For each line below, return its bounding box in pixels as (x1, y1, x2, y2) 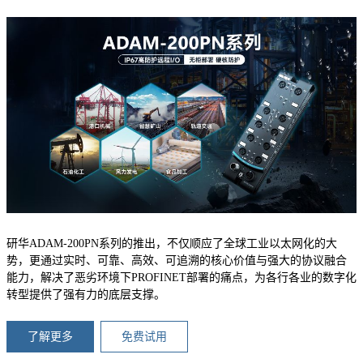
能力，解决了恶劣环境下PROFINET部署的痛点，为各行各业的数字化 (6, 271, 357, 284)
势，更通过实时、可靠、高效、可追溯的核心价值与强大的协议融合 (6, 254, 347, 267)
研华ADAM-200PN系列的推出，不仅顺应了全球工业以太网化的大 (6, 237, 337, 250)
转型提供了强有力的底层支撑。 (6, 288, 165, 301)
